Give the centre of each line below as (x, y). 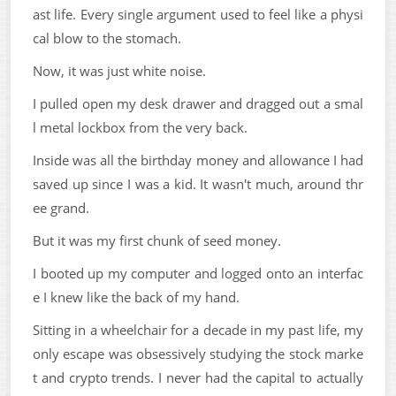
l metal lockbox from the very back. (140, 127)
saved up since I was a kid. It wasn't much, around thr (198, 183)
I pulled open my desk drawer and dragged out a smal (198, 103)
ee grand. (61, 207)
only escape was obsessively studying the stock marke (198, 353)
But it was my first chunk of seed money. (157, 240)
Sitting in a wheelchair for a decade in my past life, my (198, 329)
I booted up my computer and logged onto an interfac (198, 273)
